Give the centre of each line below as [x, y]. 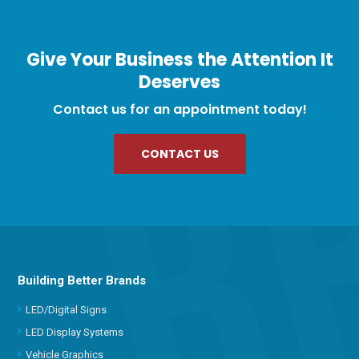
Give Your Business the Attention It [179, 59]
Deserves [179, 82]
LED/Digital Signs [67, 309]
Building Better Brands [82, 280]
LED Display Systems [75, 332]
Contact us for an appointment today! [179, 109]
